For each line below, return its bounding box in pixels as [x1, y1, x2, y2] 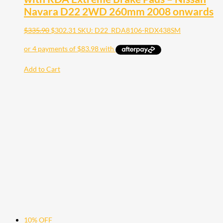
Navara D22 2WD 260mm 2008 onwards [24, 4, 214, 17]
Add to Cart [24, 64, 60, 73]
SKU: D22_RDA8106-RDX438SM [78, 26, 181, 35]
